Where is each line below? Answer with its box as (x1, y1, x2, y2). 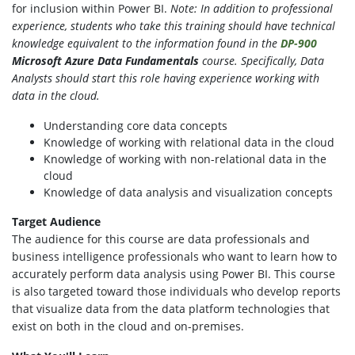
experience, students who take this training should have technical (12, 18, 335, 34)
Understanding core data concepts (44, 118, 227, 134)
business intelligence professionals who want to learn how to (12, 249, 337, 265)
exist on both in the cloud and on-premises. (12, 319, 244, 334)
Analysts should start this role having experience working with (12, 71, 319, 86)
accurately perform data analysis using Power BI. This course (12, 266, 335, 282)
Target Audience (12, 214, 101, 230)
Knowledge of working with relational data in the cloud (44, 135, 334, 151)
